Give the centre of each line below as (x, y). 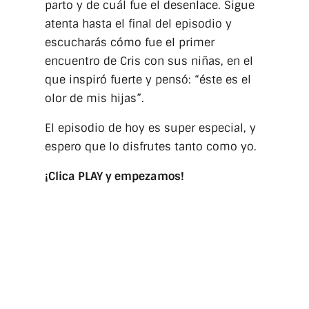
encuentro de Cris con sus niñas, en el (149, 61)
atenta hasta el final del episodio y (138, 24)
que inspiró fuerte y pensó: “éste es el (148, 80)
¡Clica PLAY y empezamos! (114, 176)
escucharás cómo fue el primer (129, 42)
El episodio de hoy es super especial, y (150, 128)
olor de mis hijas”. (94, 98)
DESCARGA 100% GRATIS (154, 240)
